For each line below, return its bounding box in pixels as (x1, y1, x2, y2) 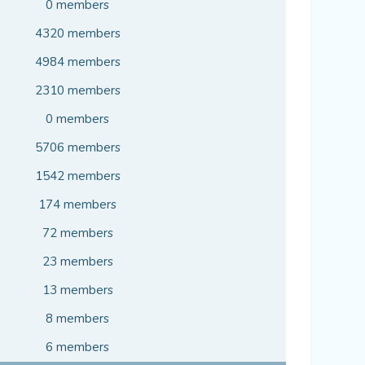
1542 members (34, 168, 121, 184)
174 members (38, 196, 117, 213)
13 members (42, 282, 113, 298)
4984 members (34, 54, 121, 70)
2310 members (34, 82, 121, 99)
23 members (42, 253, 113, 270)
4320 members (34, 25, 121, 42)
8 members (46, 310, 109, 327)
